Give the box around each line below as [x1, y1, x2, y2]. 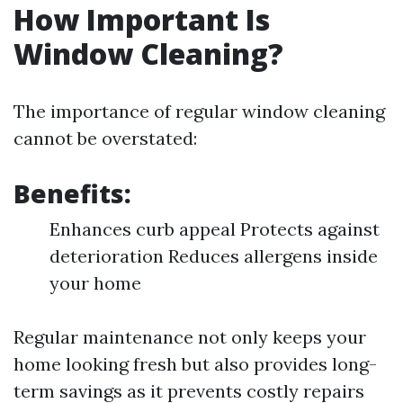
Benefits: [13, 175, 131, 210]
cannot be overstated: [13, 126, 197, 149]
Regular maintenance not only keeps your [13, 325, 366, 348]
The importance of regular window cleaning [13, 99, 385, 122]
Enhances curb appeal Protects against [49, 217, 380, 240]
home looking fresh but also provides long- [13, 352, 377, 375]
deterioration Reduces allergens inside [49, 244, 378, 267]
